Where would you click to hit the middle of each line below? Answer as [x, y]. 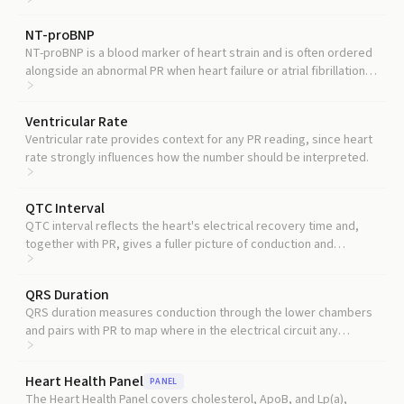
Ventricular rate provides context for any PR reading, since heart [199, 140]
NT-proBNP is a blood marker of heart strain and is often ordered [199, 53]
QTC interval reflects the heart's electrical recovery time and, [192, 226]
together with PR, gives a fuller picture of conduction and [179, 244]
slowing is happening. [83, 349]
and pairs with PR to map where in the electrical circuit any [182, 331]
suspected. [56, 89]
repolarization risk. [76, 262]
